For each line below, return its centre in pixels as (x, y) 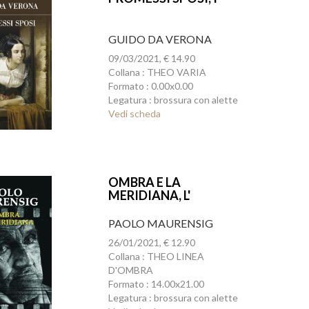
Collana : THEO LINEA (156, 256)
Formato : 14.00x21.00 (156, 284)
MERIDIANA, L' (149, 195)
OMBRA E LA (144, 182)
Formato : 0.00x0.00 (150, 86)
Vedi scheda (134, 113)
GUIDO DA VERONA (160, 39)
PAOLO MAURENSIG (160, 223)
